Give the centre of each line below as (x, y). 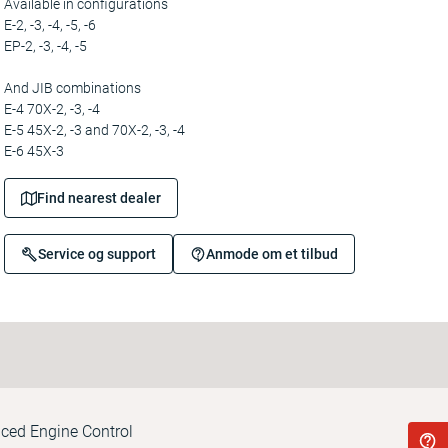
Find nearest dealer (99, 198)
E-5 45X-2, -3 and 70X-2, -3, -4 (94, 130)
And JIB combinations (72, 88)
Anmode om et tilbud (272, 254)
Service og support (97, 254)
